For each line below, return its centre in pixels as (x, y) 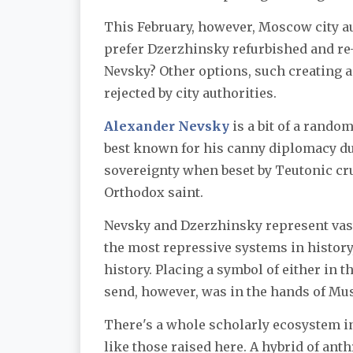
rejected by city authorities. (190, 93)
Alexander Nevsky (167, 126)
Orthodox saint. (154, 192)
